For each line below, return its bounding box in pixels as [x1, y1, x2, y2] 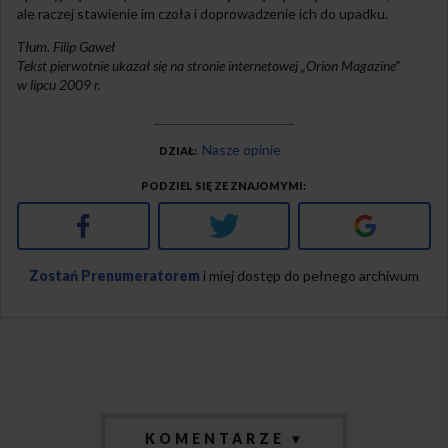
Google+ [375, 213, 436, 231]
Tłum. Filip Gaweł [17, 37, 115, 55]
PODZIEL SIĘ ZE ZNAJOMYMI [140, 178, 303, 192]
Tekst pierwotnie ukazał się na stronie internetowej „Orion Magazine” [17, 56, 400, 74]
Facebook [88, 213, 156, 231]
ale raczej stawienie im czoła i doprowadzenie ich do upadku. [17, 4, 388, 22]
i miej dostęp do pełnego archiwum [200, 266, 419, 284]
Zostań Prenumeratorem [29, 266, 200, 284]
